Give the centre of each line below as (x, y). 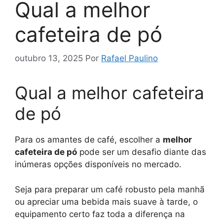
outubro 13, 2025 (49, 58)
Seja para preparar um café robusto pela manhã (110, 189)
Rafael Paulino (129, 58)
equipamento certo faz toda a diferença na (100, 214)
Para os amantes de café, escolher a (89, 140)
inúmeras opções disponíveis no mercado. (98, 165)
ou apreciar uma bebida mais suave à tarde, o (106, 202)
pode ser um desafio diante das (142, 152)
